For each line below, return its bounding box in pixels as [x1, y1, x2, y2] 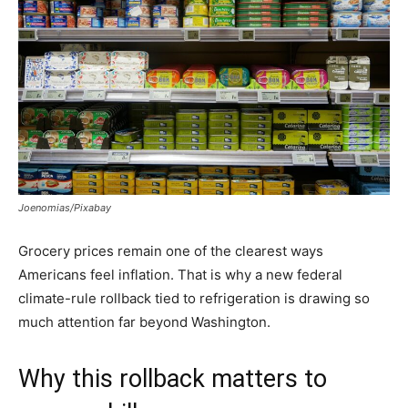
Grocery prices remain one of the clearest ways [18, 241, 323, 260]
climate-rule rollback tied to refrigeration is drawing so [18, 289, 370, 307]
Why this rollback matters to [18, 363, 327, 393]
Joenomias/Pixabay [18, 200, 111, 214]
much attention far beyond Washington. [18, 312, 270, 331]
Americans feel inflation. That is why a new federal [18, 265, 342, 283]
